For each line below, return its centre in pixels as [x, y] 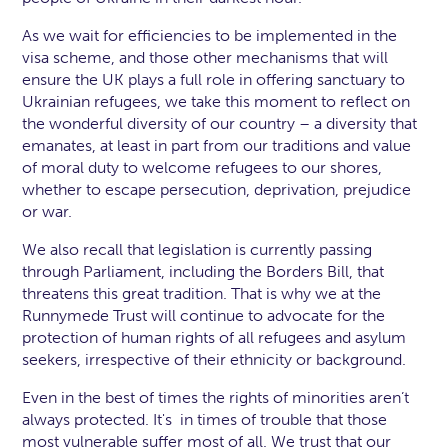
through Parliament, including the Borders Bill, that [203, 271]
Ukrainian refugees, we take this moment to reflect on [216, 101]
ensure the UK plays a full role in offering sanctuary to [214, 79]
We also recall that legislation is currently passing [197, 249]
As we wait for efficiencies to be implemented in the [210, 35]
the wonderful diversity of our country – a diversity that [220, 123]
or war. [51, 211]
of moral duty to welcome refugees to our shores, [202, 167]
